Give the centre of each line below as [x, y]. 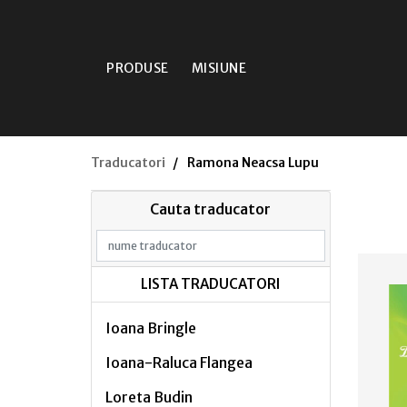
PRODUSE [138, 68]
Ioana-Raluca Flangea [179, 362]
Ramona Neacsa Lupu [253, 163]
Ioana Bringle [150, 328]
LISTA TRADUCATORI [211, 283]
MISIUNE [218, 68]
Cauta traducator [211, 209]
